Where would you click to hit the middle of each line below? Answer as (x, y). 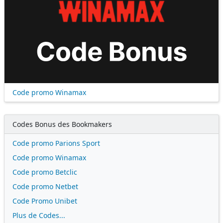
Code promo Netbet (45, 186)
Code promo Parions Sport (56, 143)
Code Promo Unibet (45, 201)
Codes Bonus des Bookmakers (62, 124)
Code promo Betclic (45, 172)
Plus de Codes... (39, 215)
